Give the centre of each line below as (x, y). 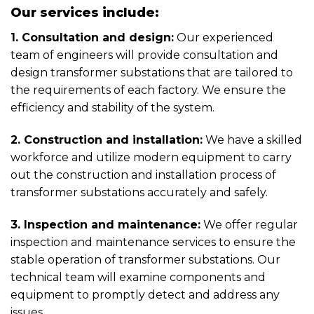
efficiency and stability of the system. (112, 108)
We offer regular (249, 224)
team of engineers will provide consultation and (144, 55)
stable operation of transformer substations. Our (145, 259)
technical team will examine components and (138, 277)
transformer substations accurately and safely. (139, 192)
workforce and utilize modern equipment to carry (151, 157)
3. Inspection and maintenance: (105, 224)
